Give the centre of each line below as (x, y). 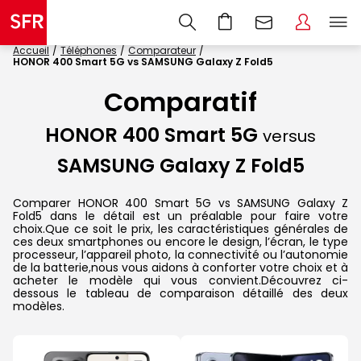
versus (289, 137)
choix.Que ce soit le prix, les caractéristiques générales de (180, 228)
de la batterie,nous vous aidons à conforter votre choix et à (180, 267)
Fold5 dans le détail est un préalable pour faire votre (180, 216)
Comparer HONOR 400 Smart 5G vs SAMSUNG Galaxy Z (180, 203)
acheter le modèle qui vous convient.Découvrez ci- (180, 280)
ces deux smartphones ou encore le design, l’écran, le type (180, 241)
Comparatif (180, 102)
